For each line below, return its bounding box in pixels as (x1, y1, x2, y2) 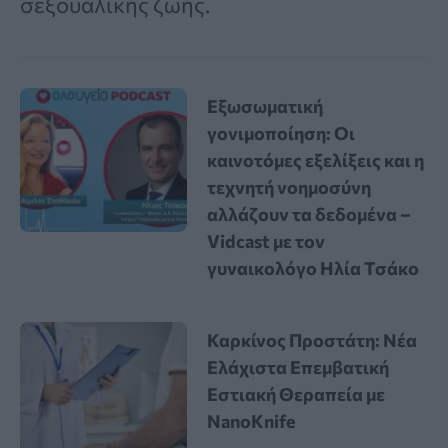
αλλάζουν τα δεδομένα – (207, 202, 412, 225)
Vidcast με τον (207, 229, 326, 252)
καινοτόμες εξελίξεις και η (207, 148, 425, 171)
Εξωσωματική (207, 94, 324, 117)
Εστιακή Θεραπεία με (207, 382, 386, 405)
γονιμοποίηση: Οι (207, 121, 356, 144)
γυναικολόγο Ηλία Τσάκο (207, 256, 420, 279)
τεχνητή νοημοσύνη (207, 175, 372, 198)
